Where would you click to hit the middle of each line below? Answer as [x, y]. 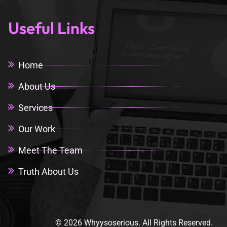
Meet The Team [50, 150]
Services [35, 108]
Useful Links [51, 28]
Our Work [36, 129]
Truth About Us [48, 172]
